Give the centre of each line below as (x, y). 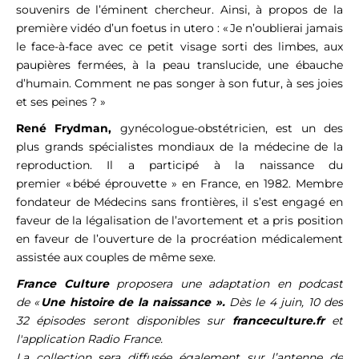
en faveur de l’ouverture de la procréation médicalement (179, 239)
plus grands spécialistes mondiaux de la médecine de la (179, 147)
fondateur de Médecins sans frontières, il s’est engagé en (179, 202)
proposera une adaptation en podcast (226, 284)
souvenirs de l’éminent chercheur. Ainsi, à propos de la (179, 10)
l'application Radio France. (89, 339)
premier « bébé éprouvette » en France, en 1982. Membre (179, 184)
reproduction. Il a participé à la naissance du (179, 165)
